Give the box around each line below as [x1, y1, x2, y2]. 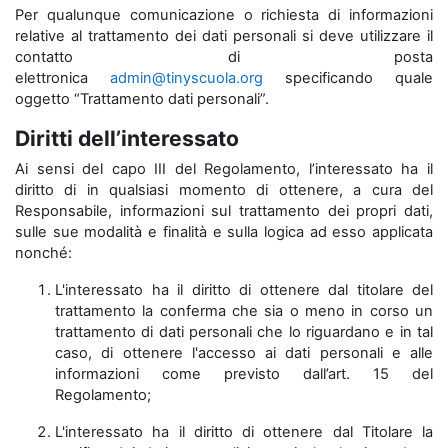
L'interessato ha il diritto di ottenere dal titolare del [55, 281, 433, 299]
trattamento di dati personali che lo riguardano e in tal [55, 323, 433, 341]
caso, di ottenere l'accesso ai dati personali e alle [55, 344, 433, 362]
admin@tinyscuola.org [110, 69, 263, 87]
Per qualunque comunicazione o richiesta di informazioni [15, 6, 433, 24]
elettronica [15, 69, 110, 87]
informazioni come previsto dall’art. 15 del [55, 365, 433, 383]
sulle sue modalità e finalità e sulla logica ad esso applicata [15, 223, 433, 241]
